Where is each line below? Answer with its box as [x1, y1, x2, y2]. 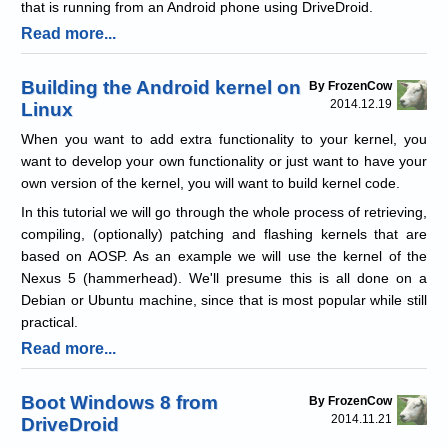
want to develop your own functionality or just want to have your [21, 153, 427, 170]
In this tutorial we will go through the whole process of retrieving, [21, 204, 427, 221]
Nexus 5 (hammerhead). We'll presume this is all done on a [21, 270, 427, 287]
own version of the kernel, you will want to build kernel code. [21, 175, 400, 192]
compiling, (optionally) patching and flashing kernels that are [21, 226, 427, 243]
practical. [21, 314, 78, 331]
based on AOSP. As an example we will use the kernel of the [21, 248, 427, 265]
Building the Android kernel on [21, 77, 301, 99]
